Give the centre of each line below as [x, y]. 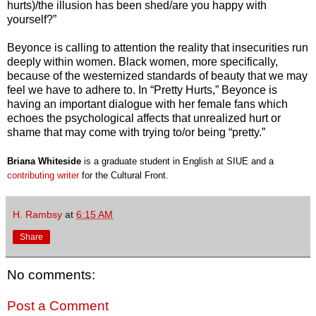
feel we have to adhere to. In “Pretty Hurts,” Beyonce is [142, 90]
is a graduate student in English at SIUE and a [177, 162]
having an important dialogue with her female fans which [147, 104]
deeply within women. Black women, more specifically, [142, 62]
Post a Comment [58, 306]
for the [93, 176]
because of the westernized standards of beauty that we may [157, 76]
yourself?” [32, 20]
